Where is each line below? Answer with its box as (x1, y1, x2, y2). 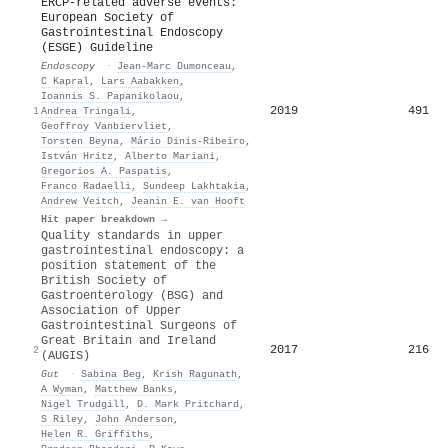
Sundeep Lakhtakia (143, 179, 245, 192)
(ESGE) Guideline (41, 40, 153, 55)
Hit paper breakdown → (41, 212, 167, 225)
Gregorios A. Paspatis (41, 164, 167, 177)
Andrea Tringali (41, 104, 131, 117)
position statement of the (41, 258, 216, 273)
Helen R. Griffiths (41, 427, 149, 440)
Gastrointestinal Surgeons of (41, 318, 237, 333)
